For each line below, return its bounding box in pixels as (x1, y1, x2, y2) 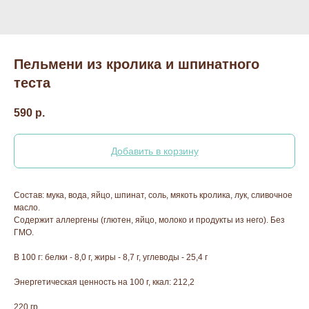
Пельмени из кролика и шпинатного (14, 57, 259, 72)
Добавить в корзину (110, 146, 199, 157)
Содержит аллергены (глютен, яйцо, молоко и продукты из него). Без (14, 215, 285, 226)
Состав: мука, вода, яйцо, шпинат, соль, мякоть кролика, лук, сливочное (14, 190, 292, 201)
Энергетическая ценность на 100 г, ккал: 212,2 (14, 277, 195, 288)
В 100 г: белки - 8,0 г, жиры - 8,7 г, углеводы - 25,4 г (14, 252, 208, 263)
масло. (14, 203, 40, 213)
